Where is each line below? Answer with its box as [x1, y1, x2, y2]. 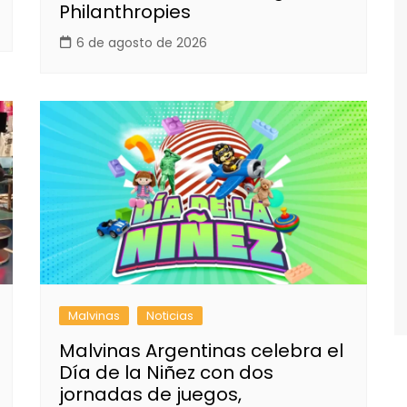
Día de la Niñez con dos [59, 360, 273, 386]
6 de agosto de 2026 [76, 33, 207, 52]
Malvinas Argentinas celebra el [59, 338, 343, 364]
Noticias [146, 307, 194, 325]
